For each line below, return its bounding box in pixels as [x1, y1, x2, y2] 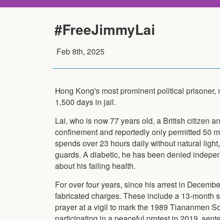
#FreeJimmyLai [55, 19, 155, 39]
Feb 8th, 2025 [56, 45, 105, 56]
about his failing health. [55, 160, 136, 171]
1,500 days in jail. [55, 96, 116, 107]
